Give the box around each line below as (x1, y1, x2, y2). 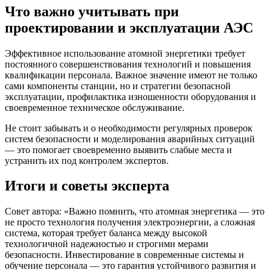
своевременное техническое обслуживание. (5, 102, 184, 113)
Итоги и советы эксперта (5, 178, 169, 194)
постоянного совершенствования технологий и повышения (5, 58, 251, 69)
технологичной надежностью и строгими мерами (5, 239, 209, 250)
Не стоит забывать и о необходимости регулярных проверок (5, 122, 253, 133)
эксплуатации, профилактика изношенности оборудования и (5, 91, 256, 102)
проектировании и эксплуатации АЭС (5, 19, 253, 36)
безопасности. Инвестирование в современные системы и (5, 250, 244, 260)
